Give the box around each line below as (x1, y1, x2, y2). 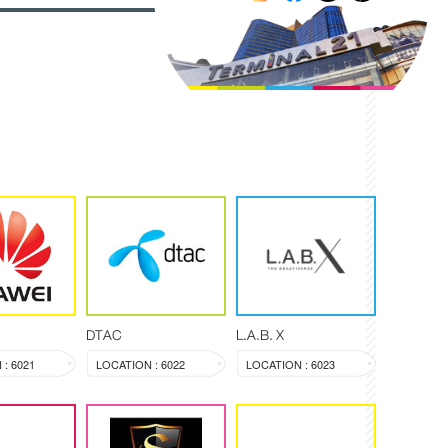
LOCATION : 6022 (96, 355, 185, 372)
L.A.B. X (236, 322, 284, 347)
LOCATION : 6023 (246, 355, 335, 372)
